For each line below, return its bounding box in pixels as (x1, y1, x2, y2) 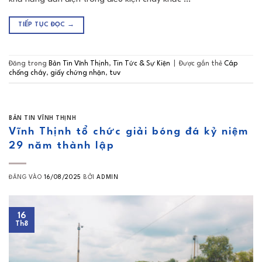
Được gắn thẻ (179, 60, 224, 68)
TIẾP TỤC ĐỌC (18, 22, 68, 29)
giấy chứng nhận (50, 70, 105, 77)
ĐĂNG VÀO (9, 174, 44, 180)
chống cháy (9, 70, 46, 77)
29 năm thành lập (9, 140, 115, 151)
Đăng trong (9, 60, 49, 68)
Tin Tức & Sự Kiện (113, 60, 170, 68)
